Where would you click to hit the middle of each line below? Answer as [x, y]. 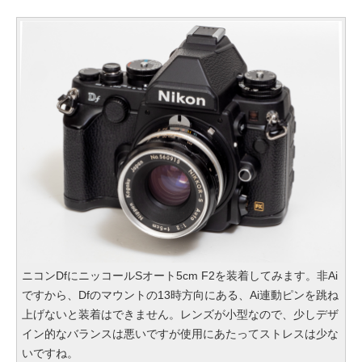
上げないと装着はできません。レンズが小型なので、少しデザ [180, 314]
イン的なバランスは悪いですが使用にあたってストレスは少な [180, 333]
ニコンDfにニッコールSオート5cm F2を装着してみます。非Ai [180, 275]
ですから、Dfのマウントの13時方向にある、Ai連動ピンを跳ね [180, 295]
